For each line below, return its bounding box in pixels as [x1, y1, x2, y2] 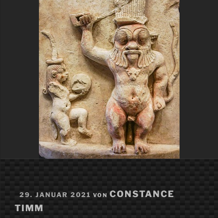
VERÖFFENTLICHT [14, 187, 78, 195]
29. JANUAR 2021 [19, 191, 91, 199]
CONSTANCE [109, 189, 175, 200]
